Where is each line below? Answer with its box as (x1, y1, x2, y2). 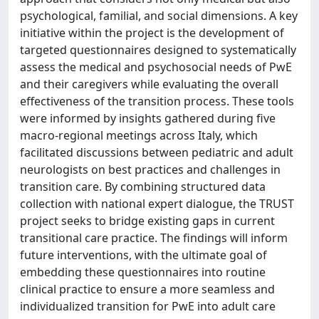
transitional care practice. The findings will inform (20, 230, 288, 246)
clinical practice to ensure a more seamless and (20, 281, 275, 297)
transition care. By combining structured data (20, 179, 266, 194)
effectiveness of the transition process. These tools (20, 93, 294, 109)
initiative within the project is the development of (20, 25, 284, 41)
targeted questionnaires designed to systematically (20, 42, 296, 58)
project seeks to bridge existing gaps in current (20, 213, 275, 229)
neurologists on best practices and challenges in (20, 162, 281, 177)
